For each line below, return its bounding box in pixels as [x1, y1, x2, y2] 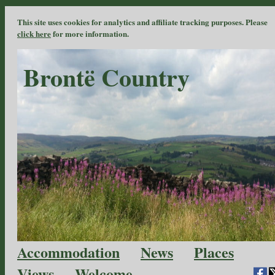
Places [194, 241, 234, 263]
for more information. [51, 28, 129, 39]
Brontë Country [23, 59, 190, 95]
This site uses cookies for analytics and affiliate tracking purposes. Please [17, 16, 268, 28]
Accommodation [17, 241, 120, 263]
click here [17, 28, 51, 39]
